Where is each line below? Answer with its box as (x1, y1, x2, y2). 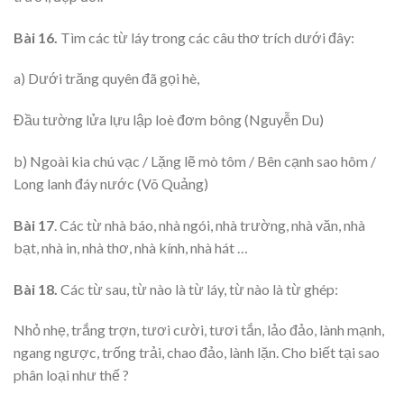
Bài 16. (14, 28, 58, 46)
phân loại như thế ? (14, 366, 129, 384)
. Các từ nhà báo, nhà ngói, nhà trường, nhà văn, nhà (54, 216, 365, 234)
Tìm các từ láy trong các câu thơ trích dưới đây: (58, 28, 354, 46)
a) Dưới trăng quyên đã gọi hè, (14, 69, 199, 87)
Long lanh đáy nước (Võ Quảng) (14, 175, 208, 193)
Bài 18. (14, 280, 58, 298)
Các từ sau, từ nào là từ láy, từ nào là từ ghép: (58, 280, 338, 298)
